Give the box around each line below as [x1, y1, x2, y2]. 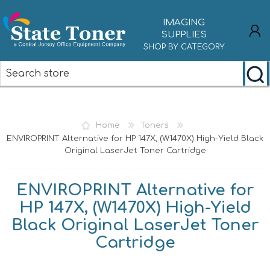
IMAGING [163, 17, 206, 28]
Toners [140, 121, 169, 130]
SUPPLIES [161, 30, 207, 40]
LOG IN [26, 108, 53, 118]
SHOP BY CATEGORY [143, 43, 225, 51]
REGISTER [26, 92, 61, 101]
